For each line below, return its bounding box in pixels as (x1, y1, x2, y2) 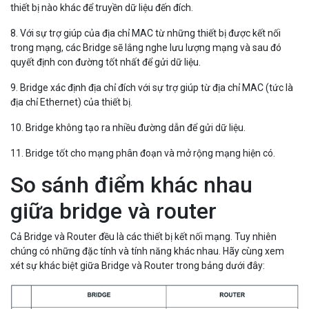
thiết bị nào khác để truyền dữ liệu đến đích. (10, 1, 193, 13)
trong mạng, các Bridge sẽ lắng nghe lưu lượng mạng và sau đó (10, 41, 281, 53)
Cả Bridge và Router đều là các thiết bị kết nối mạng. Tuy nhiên (10, 230, 277, 242)
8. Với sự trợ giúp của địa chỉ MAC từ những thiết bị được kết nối (10, 27, 281, 39)
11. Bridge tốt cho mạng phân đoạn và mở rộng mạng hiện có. (10, 147, 275, 159)
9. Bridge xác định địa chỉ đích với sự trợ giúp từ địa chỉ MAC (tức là (10, 81, 293, 93)
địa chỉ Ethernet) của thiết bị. (10, 96, 132, 108)
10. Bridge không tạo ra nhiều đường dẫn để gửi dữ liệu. (10, 121, 246, 133)
